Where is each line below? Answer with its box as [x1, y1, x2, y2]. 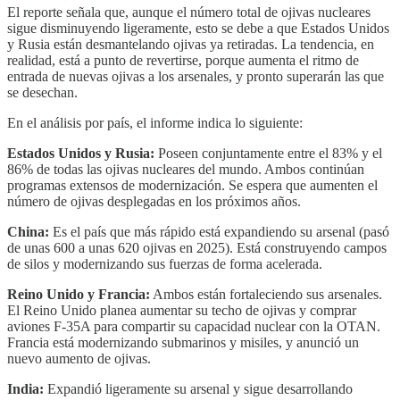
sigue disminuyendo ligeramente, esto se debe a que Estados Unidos [7, 20, 389, 36]
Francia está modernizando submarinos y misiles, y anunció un [7, 334, 359, 350]
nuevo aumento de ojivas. [7, 350, 151, 366]
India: [7, 380, 44, 396]
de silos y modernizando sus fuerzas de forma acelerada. [7, 255, 322, 271]
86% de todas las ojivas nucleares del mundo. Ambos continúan [7, 161, 364, 177]
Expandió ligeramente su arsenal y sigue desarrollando [44, 380, 353, 396]
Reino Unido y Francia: [7, 286, 150, 302]
